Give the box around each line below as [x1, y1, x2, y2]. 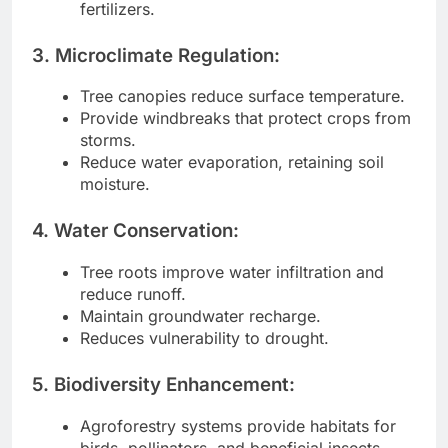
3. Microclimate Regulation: [32, 43, 280, 67]
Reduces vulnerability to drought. [80, 328, 329, 349]
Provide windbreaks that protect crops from [80, 108, 411, 129]
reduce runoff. [80, 284, 186, 305]
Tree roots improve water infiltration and [80, 262, 384, 283]
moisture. [80, 174, 150, 195]
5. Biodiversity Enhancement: [32, 373, 295, 397]
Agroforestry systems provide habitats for [80, 415, 396, 436]
